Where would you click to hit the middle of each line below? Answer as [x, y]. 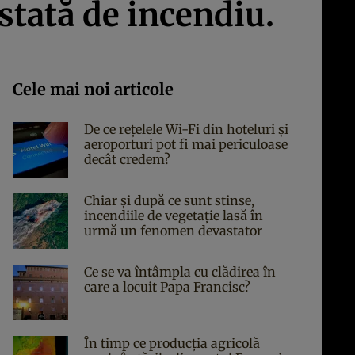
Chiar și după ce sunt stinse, [169, 200]
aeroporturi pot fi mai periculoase [186, 144]
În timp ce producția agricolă [172, 343]
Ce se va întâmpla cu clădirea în [180, 272]
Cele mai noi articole [93, 89]
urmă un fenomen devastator [173, 231]
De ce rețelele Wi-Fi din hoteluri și [186, 129]
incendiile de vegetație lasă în [174, 216]
